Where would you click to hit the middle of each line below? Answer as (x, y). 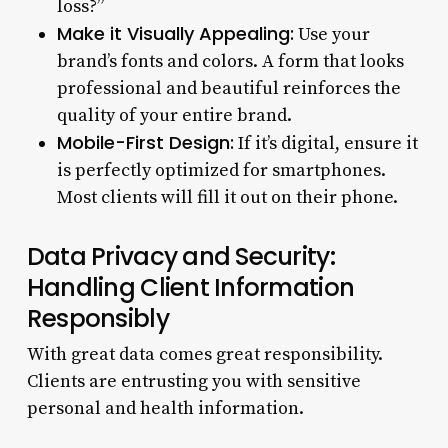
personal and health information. (165, 408)
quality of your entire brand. (174, 115)
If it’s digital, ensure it (325, 143)
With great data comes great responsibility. (204, 354)
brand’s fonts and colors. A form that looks (230, 61)
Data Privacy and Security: (180, 256)
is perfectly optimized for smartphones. (221, 170)
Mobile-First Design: (145, 142)
